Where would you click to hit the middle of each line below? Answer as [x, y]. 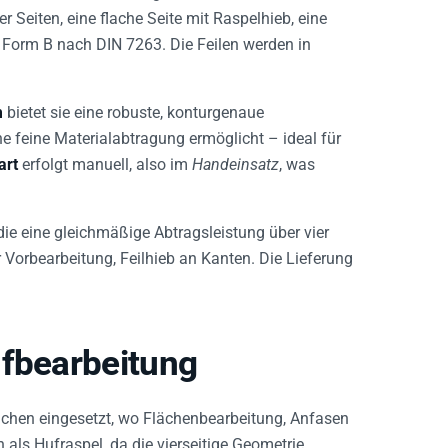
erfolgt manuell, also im [105, 153]
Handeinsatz [235, 153]
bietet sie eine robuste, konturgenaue [133, 101]
